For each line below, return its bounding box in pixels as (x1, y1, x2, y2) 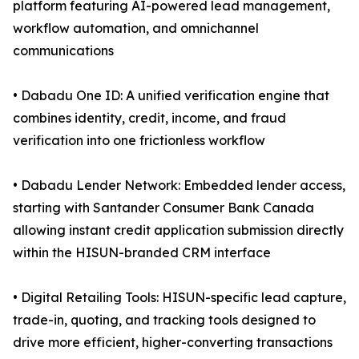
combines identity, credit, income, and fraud (13, 110, 286, 127)
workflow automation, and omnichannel (13, 20, 259, 37)
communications (13, 42, 114, 59)
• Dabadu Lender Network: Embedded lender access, (13, 177, 345, 194)
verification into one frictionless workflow (13, 132, 265, 149)
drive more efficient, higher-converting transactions (13, 334, 333, 351)
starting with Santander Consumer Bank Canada (13, 200, 314, 216)
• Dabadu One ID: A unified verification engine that (13, 87, 329, 104)
